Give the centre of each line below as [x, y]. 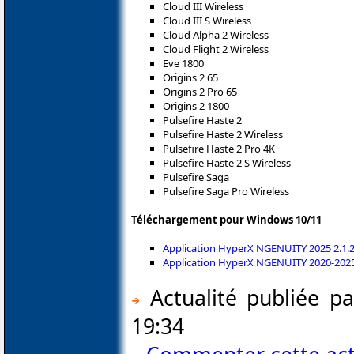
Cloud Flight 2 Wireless [216, 49]
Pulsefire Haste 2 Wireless [223, 134]
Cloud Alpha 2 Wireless [216, 34]
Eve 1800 [183, 63]
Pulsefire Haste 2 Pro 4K [219, 148]
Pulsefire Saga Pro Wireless [226, 191]
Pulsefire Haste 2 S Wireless [227, 162]
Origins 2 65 [190, 77]
